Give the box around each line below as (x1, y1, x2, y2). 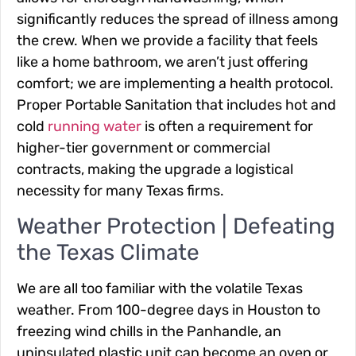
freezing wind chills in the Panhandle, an (17, 323, 281, 341)
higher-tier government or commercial (17, 138, 270, 157)
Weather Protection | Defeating (17, 213, 335, 240)
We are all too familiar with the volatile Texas (17, 280, 303, 298)
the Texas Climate (17, 239, 199, 266)
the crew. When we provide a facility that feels (17, 31, 318, 49)
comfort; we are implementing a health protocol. (17, 74, 334, 92)
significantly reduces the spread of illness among (17, 10, 339, 28)
